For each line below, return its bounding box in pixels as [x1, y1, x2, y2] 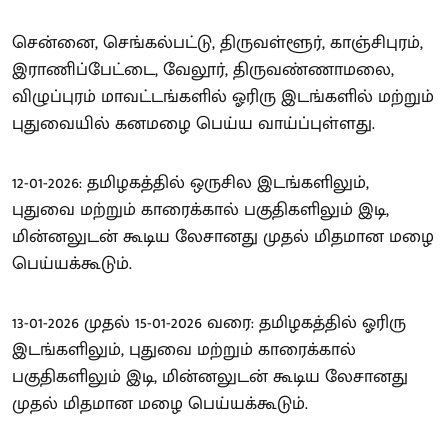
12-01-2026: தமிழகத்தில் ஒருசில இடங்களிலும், [12, 167, 369, 198]
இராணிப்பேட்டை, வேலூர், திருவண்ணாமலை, [12, 54, 394, 85]
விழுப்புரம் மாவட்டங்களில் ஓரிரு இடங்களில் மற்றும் [12, 81, 434, 112]
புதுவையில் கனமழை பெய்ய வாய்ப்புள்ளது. [12, 108, 375, 139]
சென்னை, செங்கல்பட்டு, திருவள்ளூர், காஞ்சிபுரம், [12, 27, 423, 58]
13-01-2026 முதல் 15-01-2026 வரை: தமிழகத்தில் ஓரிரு [12, 307, 406, 338]
